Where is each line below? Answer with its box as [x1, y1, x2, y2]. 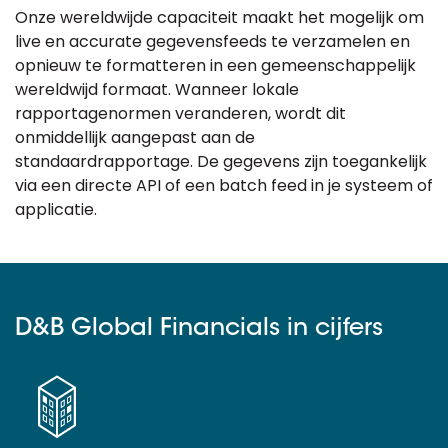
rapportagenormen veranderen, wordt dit [15, 102, 346, 125]
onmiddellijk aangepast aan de [15, 126, 255, 149]
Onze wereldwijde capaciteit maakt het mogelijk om [15, 6, 424, 29]
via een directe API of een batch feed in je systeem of [15, 174, 433, 197]
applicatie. [15, 198, 97, 221]
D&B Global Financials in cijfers [15, 317, 383, 341]
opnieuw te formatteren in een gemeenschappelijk [15, 54, 416, 77]
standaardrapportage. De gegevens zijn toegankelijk [15, 150, 427, 173]
